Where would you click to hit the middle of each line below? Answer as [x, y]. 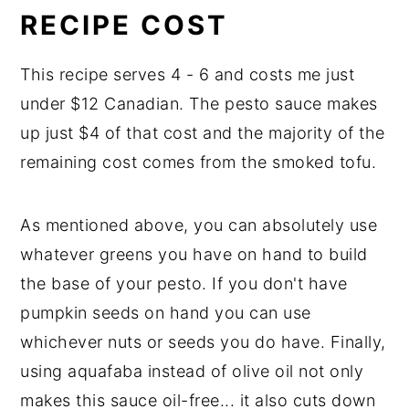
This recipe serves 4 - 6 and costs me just [188, 74]
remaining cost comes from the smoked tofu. [199, 162]
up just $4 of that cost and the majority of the [203, 132]
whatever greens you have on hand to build [194, 254]
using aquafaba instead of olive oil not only [192, 371]
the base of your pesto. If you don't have [184, 283]
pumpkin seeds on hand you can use [166, 312]
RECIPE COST [125, 25]
